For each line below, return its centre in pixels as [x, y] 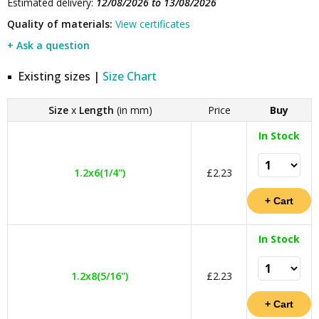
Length [96, 110]
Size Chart [130, 76]
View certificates [153, 24]
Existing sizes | [60, 76]
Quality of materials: [60, 24]
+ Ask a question [48, 45]
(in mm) [133, 110]
